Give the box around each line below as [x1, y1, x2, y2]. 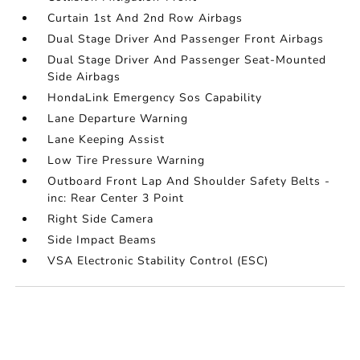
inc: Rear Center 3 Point [47, 190, 185, 207]
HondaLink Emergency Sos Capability [47, 90, 263, 106]
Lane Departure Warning [47, 111, 189, 127]
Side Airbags [47, 69, 121, 85]
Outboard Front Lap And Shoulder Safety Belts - [47, 174, 331, 190]
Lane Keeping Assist [47, 132, 166, 148]
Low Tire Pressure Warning [47, 153, 206, 169]
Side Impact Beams [47, 232, 157, 248]
